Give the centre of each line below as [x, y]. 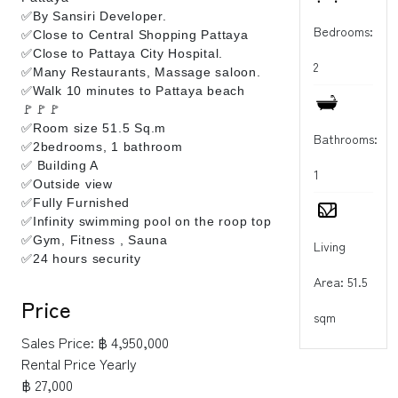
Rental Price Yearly [79, 363]
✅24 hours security [81, 258]
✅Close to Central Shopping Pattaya [135, 34]
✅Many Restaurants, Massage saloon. [141, 72]
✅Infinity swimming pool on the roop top [147, 221]
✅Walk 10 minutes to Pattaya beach [133, 90]
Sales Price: [58, 342]
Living [330, 246]
